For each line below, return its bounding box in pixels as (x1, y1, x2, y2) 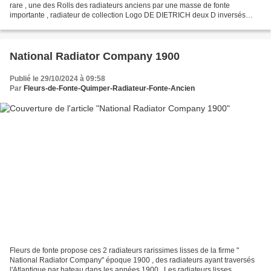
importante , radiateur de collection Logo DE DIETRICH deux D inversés (10, 11, 125, 20)
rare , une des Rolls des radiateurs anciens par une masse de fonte (10, 1, 25, 10)
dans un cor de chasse (10, 21, 86, 30)
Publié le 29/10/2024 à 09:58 (10, 74, 105, 83)
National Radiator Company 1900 (10, 50, 180, 63)
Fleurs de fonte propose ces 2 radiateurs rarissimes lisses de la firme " (10, 246, 239, 255)
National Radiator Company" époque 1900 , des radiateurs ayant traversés (10, 255, 255, 264)
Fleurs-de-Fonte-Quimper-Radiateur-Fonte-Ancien (24, 84, 195, 93)
